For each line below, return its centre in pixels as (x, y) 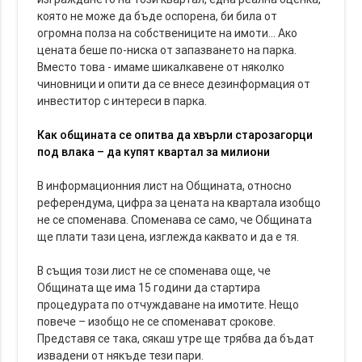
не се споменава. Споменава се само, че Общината (175, 219)
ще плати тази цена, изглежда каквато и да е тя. (168, 236)
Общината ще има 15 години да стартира (149, 287)
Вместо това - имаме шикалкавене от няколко (161, 67)
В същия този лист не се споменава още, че (154, 270)
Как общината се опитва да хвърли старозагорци (175, 135)
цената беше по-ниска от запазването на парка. (167, 50)
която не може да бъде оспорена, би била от (158, 16)
